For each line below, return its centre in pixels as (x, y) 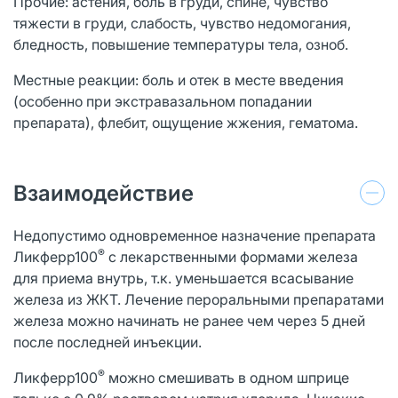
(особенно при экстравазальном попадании (163, 101)
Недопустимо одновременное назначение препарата (195, 235)
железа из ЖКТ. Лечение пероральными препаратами (199, 299)
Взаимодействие (103, 193)
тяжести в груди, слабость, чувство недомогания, (182, 23)
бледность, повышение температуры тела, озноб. (181, 44)
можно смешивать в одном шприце (227, 377)
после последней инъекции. (107, 342)
